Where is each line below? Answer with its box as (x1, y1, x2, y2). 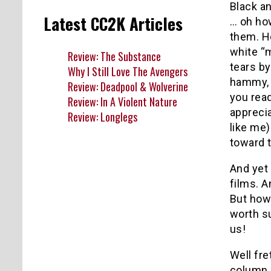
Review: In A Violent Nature (68, 93, 177, 109)
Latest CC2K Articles (44, 11, 183, 36)
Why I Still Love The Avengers (68, 63, 188, 79)
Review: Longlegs (68, 108, 137, 125)
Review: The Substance (68, 48, 161, 64)
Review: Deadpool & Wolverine (68, 78, 188, 94)
